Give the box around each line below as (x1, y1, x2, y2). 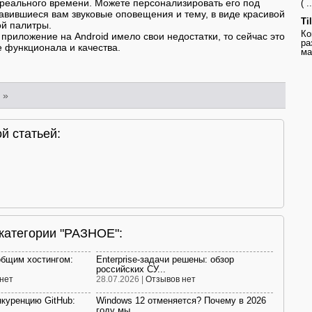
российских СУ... (96, 264, 166, 275)
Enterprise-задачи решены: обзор (96, 254, 234, 265)
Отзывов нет (146, 274, 196, 285)
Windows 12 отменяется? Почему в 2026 (96, 295, 266, 306)
